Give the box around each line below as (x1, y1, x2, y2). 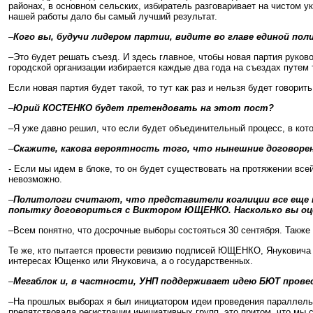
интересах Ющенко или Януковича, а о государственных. (8, 256, 253, 266)
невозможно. (8, 174, 62, 184)
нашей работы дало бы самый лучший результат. (8, 11, 217, 22)
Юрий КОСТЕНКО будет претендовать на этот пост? (13, 103, 274, 113)
